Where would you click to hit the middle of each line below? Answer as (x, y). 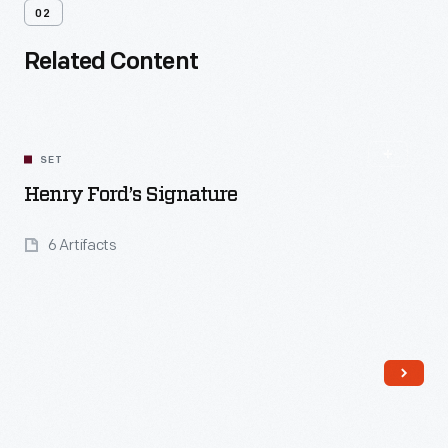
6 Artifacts (82, 245)
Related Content (111, 63)
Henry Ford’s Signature (130, 195)
